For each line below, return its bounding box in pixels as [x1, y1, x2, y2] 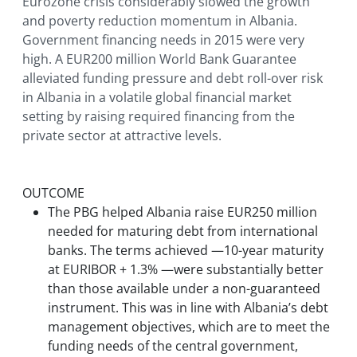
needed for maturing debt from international [48, 222, 318, 241]
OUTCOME [22, 184, 84, 202]
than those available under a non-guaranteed [48, 280, 320, 298]
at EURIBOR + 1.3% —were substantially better [48, 261, 324, 279]
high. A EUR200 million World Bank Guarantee [22, 50, 296, 69]
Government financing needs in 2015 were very [22, 31, 304, 49]
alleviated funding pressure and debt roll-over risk [22, 69, 323, 88]
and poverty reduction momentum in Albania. [22, 12, 297, 30]
